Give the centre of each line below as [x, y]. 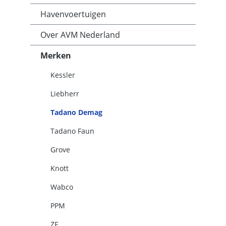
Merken [56, 55]
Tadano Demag [76, 112]
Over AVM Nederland [80, 35]
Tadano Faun [72, 131]
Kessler [63, 75]
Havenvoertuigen [73, 14]
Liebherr [65, 94]
